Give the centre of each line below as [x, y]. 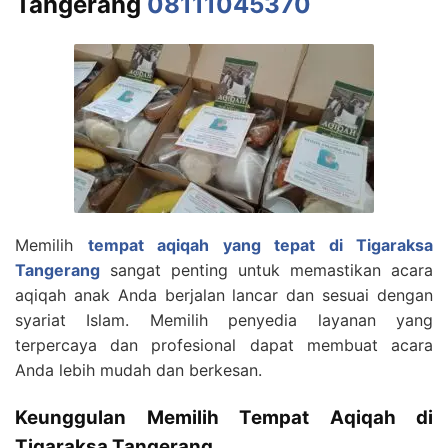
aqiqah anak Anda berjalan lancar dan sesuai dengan [224, 294]
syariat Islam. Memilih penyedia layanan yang [224, 319]
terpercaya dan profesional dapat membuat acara [224, 344]
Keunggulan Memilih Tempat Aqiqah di [224, 417]
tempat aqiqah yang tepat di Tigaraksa [260, 244]
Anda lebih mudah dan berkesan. [138, 369]
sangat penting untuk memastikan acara [266, 269]
